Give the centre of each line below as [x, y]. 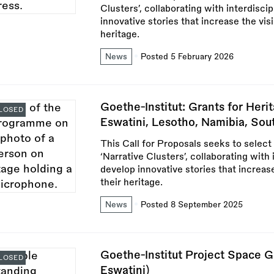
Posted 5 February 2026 [187, 56]
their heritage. [131, 182]
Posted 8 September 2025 [191, 204]
